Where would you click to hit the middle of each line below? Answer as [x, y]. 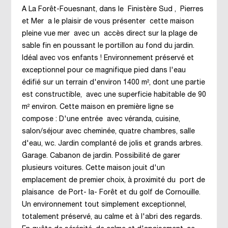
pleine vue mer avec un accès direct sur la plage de [109, 34]
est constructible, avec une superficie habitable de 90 [114, 95]
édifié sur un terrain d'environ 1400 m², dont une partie [113, 83]
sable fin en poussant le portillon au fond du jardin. [108, 46]
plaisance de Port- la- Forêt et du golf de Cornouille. [111, 193]
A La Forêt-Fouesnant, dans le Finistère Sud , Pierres [112, 9]
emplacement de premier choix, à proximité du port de [113, 180]
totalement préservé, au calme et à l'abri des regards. [112, 217]
